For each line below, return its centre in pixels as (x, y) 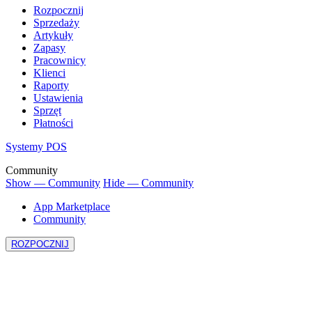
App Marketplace (72, 206)
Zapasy (49, 47)
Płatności (53, 123)
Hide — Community (148, 182)
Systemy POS (36, 146)
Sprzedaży (56, 22)
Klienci (49, 72)
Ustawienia (58, 97)
